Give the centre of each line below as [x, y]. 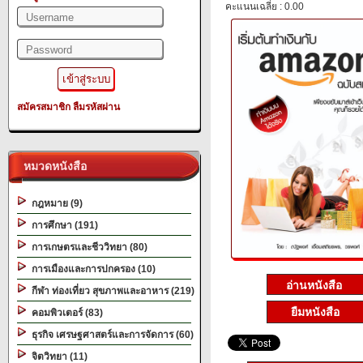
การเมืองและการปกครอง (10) [91, 269]
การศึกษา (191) [62, 225]
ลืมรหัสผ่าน [96, 107]
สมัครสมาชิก [44, 107]
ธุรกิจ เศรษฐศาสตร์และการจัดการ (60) [110, 335]
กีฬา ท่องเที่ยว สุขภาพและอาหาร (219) [111, 291]
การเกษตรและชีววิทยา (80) [87, 247]
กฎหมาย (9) [55, 203]
